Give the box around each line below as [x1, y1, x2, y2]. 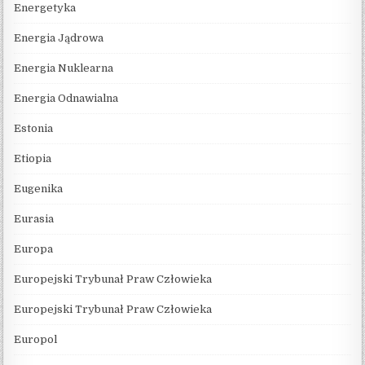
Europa [14, 242, 54, 255]
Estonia [14, 121, 54, 134]
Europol [14, 332, 58, 345]
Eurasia [14, 212, 55, 225]
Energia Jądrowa [14, 31, 104, 44]
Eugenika [14, 182, 64, 195]
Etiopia [14, 152, 52, 165]
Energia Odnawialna [14, 91, 119, 104]
